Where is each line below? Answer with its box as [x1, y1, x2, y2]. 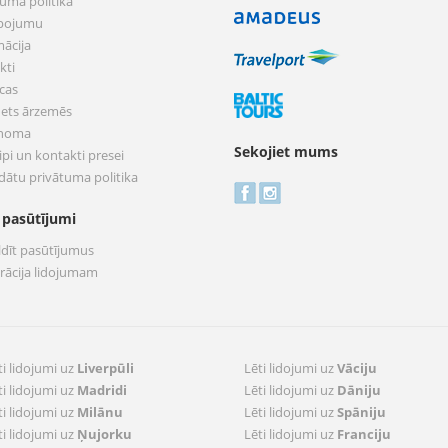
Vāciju [337, 359, 377, 377]
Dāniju [337, 381, 381, 399]
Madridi [77, 381, 127, 399]
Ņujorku [77, 425, 132, 443]
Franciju [337, 425, 391, 443]
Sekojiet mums [234, 142, 338, 161]
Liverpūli [77, 359, 134, 377]
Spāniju [337, 403, 386, 421]
